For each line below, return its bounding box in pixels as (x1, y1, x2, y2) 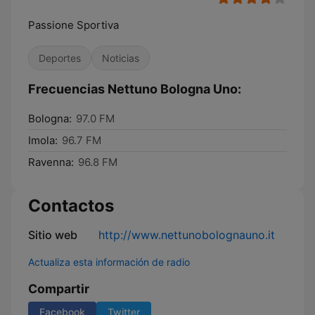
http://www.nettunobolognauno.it (98, 228, 275, 242)
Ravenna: (28, 155, 74, 169)
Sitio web (28, 228, 77, 242)
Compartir (28, 281, 89, 296)
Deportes (39, 52, 81, 64)
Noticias (102, 52, 139, 64)
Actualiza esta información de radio (28, 256, 190, 268)
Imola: (28, 134, 58, 147)
